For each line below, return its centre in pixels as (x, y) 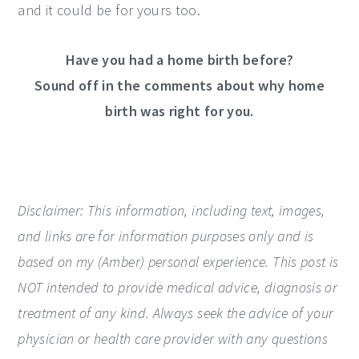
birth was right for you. (179, 111)
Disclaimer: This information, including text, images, (171, 211)
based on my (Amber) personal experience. (145, 262)
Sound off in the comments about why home (179, 86)
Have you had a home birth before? (179, 60)
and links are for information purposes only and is (166, 236)
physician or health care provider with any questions (173, 339)
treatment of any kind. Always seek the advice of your (176, 313)
